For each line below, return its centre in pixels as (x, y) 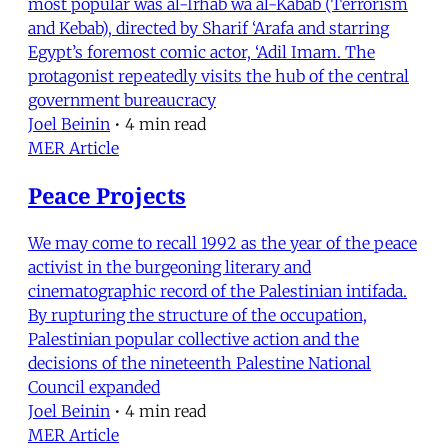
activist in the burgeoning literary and (169, 266)
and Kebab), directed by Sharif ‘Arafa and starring (208, 27)
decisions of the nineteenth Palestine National (199, 362)
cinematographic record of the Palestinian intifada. (217, 290)
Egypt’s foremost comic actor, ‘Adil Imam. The (201, 51)
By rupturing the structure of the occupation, (197, 314)
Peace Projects (107, 194)
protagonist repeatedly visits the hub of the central (218, 75)
